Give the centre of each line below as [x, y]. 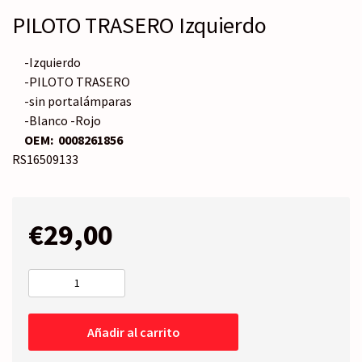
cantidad [52, 339]
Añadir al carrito [133, 332]
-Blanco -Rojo [63, 120]
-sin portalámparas [78, 101]
